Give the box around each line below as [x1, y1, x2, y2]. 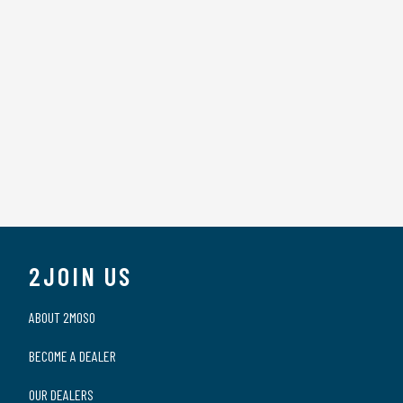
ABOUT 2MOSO [29, 309, 95, 326]
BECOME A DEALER [29, 347, 116, 364]
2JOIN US [29, 261, 133, 291]
